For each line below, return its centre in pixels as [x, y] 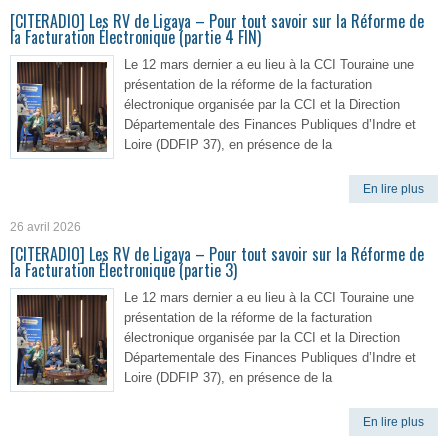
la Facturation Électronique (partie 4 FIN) [135, 37]
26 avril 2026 [45, 227]
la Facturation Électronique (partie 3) [123, 270]
